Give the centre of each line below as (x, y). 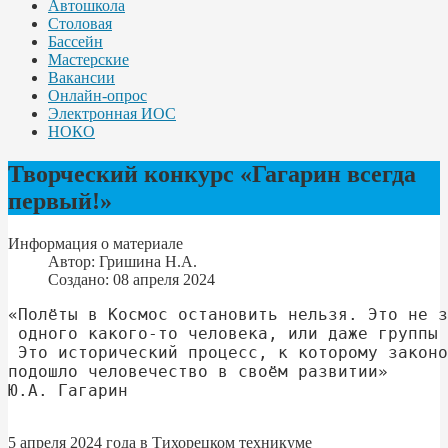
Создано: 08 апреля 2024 (131, 279)
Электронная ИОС (112, 113)
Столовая (80, 23)
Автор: (73, 261)
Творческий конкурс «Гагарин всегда (212, 173)
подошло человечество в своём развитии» (198, 371)
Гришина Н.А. (148, 261)
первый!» (60, 200)
